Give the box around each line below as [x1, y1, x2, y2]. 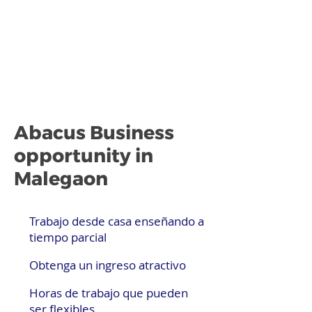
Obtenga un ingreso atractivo [29, 257, 186, 273]
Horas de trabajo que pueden [29, 285, 188, 301]
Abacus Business [14, 121, 174, 144]
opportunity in [14, 144, 153, 167]
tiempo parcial [29, 229, 107, 245]
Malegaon [14, 167, 108, 190]
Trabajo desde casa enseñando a [29, 213, 204, 229]
